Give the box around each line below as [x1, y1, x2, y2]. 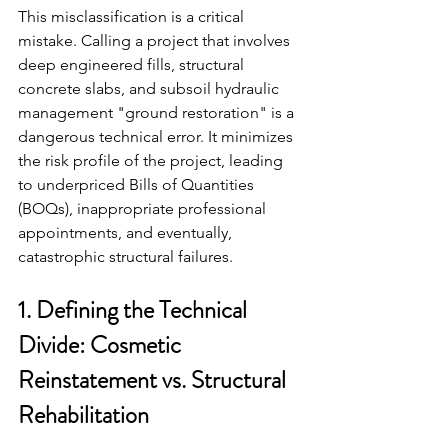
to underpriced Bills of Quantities [18, 174, 258, 194]
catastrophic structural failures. [18, 246, 233, 266]
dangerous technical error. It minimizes [18, 126, 297, 146]
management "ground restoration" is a [18, 102, 298, 122]
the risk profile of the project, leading [18, 150, 287, 170]
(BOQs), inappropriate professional [18, 198, 270, 218]
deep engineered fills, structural [18, 54, 248, 74]
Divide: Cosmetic [18, 327, 186, 362]
